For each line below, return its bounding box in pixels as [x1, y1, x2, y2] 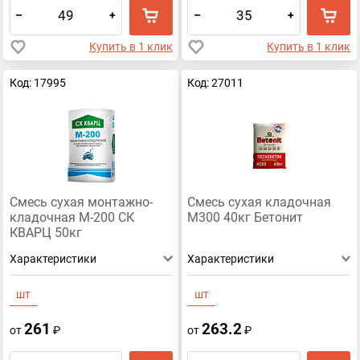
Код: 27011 [187, 76, 244, 89]
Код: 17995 [9, 76, 66, 89]
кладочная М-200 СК [9, 211, 134, 226]
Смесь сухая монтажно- [9, 195, 153, 211]
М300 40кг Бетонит [187, 211, 304, 226]
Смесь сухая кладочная [187, 195, 332, 211]
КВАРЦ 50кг [9, 226, 82, 241]
